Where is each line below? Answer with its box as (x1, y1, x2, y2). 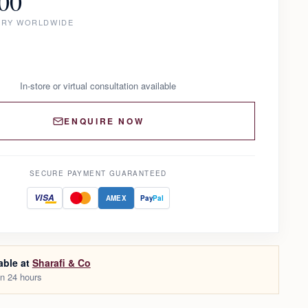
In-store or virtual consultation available (20, 79, 177, 93)
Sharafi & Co (32, 256, 91, 270)
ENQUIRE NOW (64, 115, 144, 128)
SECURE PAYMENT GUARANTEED (29, 168, 167, 179)
